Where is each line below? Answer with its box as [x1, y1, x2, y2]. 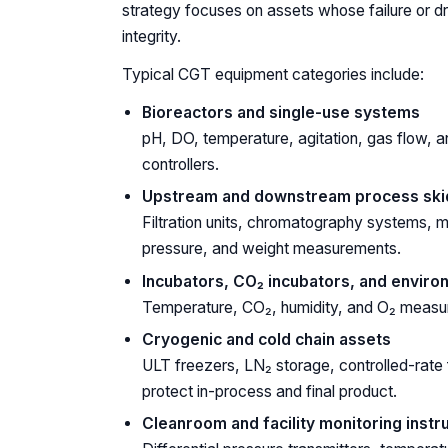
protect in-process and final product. [142, 382, 397, 402]
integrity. [122, 26, 181, 46]
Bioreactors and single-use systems [142, 102, 420, 122]
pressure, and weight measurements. [142, 239, 401, 259]
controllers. [142, 154, 219, 174]
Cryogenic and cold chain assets [142, 330, 391, 350]
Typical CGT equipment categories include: [122, 64, 424, 84]
